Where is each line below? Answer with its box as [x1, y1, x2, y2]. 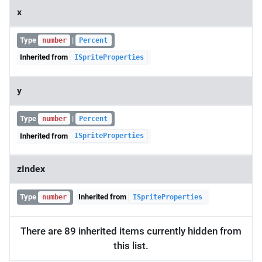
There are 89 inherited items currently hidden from [20, 225, 242, 237]
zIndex [17, 164, 45, 175]
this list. [113, 239, 149, 251]
